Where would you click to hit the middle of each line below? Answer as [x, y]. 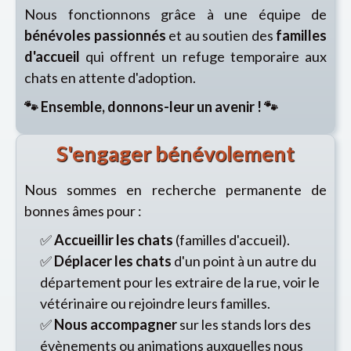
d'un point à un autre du [244, 261]
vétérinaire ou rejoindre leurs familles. [155, 303]
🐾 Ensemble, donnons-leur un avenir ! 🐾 [151, 107]
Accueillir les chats [114, 240]
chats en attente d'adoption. [110, 78]
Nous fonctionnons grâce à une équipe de [175, 14]
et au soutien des [221, 35]
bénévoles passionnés [95, 35]
